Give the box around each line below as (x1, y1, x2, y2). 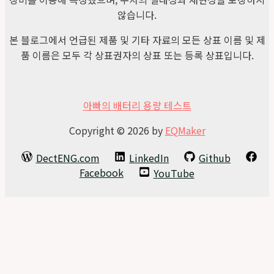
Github (199, 150, 231, 166)
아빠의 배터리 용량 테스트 (83, 98, 191, 113)
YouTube (153, 166, 194, 181)
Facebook (79, 165, 124, 180)
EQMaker (165, 123, 206, 138)
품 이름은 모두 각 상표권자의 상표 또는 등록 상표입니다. (20, 48, 254, 62)
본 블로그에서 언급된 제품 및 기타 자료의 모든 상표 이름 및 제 (9, 32, 265, 47)
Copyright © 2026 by (68, 123, 165, 138)
